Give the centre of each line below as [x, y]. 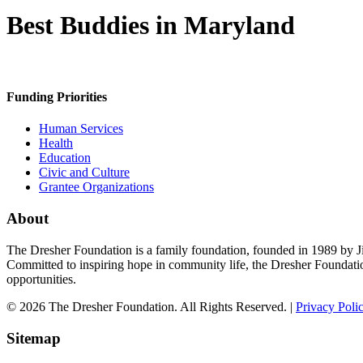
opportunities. [41, 279]
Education [65, 158]
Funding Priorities [57, 97]
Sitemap [34, 338]
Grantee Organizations [96, 187]
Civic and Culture [84, 173]
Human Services [81, 129]
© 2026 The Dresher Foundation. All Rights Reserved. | [151, 306]
